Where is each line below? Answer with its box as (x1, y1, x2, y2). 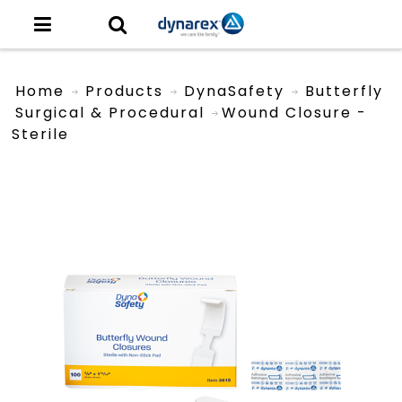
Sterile (12, 123, 70, 144)
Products (85, 80, 164, 101)
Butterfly (305, 80, 384, 101)
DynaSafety (184, 80, 285, 101)
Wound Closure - (222, 101, 368, 123)
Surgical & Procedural (15, 101, 205, 123)
